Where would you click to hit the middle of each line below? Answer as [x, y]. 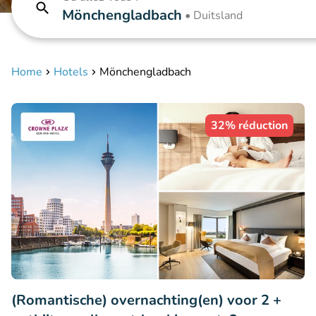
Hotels [71, 72]
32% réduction [249, 126]
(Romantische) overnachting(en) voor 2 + [146, 300]
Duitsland [218, 16]
